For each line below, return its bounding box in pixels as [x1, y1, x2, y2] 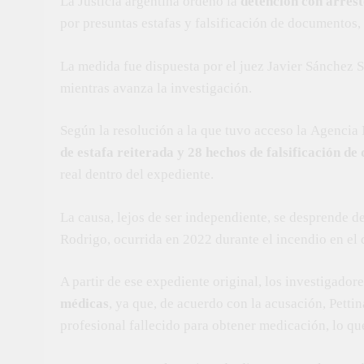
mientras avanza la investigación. [60, 80, 252, 96]
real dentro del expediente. [60, 167, 214, 182]
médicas [60, 296, 109, 311]
